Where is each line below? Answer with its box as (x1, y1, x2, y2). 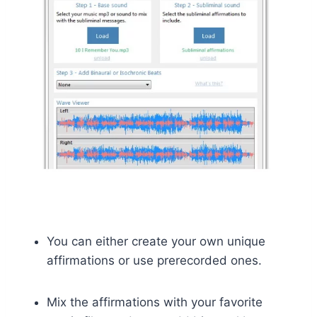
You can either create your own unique (47, 234, 265, 248)
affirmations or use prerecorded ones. (47, 253, 262, 267)
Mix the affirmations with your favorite (47, 294, 263, 309)
